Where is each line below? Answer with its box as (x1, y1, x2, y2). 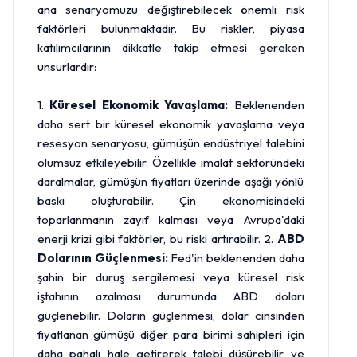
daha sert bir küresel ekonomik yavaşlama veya (37, 116, 304, 131)
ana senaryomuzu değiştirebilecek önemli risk (37, 2, 304, 17)
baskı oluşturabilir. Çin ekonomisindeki (37, 193, 304, 208)
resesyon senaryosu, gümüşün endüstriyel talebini (37, 135, 304, 151)
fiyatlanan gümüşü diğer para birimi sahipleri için (37, 327, 304, 342)
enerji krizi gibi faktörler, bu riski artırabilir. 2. (37, 231, 277, 246)
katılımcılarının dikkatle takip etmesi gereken (37, 40, 304, 55)
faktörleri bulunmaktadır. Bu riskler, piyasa (37, 21, 304, 36)
